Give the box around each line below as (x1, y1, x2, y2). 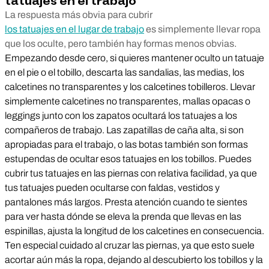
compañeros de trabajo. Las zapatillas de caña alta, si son (5, 125, 244, 135)
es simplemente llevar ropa (144, 24, 261, 34)
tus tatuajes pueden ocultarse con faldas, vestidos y (5, 183, 220, 193)
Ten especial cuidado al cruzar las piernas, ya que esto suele (5, 240, 255, 250)
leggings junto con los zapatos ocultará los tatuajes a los (5, 110, 237, 121)
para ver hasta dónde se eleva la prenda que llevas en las (5, 211, 241, 222)
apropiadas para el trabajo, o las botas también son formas (5, 139, 248, 150)
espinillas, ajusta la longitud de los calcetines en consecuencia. (5, 226, 264, 236)
